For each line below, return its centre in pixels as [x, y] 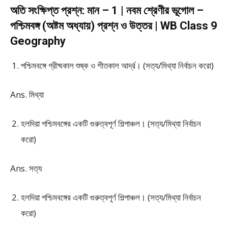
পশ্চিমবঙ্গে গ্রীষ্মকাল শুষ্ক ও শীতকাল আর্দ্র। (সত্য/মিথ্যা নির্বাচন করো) [117, 65]
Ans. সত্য [26, 168]
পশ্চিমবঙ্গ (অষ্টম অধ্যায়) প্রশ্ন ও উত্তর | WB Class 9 [114, 26]
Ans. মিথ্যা [27, 94]
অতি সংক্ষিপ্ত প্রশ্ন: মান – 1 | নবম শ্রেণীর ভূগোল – [107, 10]
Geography [38, 41]
